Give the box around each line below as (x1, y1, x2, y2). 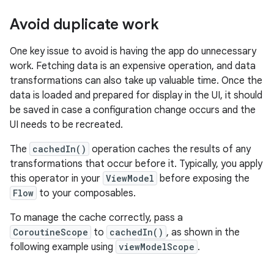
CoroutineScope (13, 226, 88, 238)
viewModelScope (119, 241, 194, 253)
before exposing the (157, 172, 250, 185)
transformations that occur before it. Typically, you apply (10, 158, 262, 170)
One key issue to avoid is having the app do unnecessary (10, 45, 256, 57)
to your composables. (37, 187, 136, 199)
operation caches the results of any (89, 143, 251, 155)
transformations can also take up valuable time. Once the (10, 75, 262, 87)
